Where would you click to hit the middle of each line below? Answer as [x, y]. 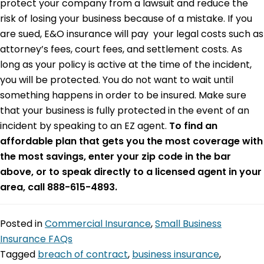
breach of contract [83, 254]
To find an [193, 126]
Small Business [188, 223]
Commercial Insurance [98, 223]
